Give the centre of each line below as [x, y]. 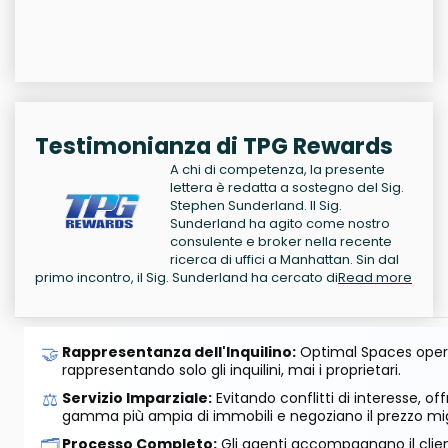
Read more [375, 278]
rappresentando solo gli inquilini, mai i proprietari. [231, 370]
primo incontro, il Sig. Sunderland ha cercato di [186, 278]
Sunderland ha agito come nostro [280, 224]
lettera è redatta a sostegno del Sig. [287, 188]
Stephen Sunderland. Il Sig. [256, 206]
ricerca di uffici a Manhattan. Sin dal [284, 260]
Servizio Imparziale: [137, 398]
